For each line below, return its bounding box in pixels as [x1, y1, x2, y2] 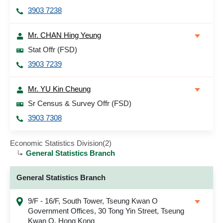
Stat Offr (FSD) [28, 45, 77, 54]
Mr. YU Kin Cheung [28, 85, 91, 93]
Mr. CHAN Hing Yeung [28, 31, 101, 39]
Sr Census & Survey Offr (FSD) [28, 99, 131, 108]
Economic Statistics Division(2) [10, 139, 111, 147]
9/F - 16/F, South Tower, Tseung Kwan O [28, 197, 158, 205]
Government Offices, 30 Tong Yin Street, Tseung [28, 207, 184, 215]
